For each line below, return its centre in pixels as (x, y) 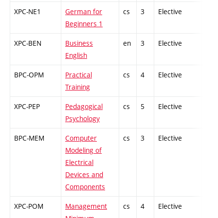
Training (78, 87)
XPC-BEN (28, 43)
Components (85, 187)
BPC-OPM (29, 75)
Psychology (82, 119)
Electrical (79, 163)
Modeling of (83, 150)
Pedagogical (84, 107)
